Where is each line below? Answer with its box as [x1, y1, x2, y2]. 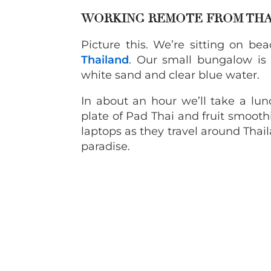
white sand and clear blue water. [81, 68, 260, 82]
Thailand [81, 53, 129, 67]
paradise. [81, 140, 130, 154]
